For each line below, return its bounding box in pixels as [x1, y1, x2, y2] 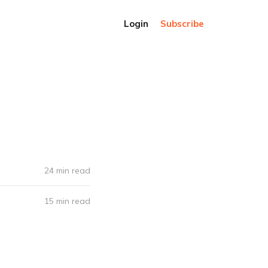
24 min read [44, 165, 90, 176]
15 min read [44, 196, 90, 206]
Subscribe [160, 18, 205, 29]
